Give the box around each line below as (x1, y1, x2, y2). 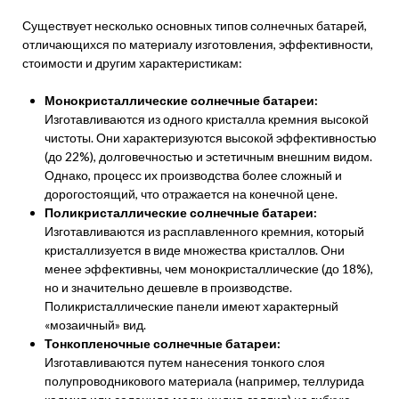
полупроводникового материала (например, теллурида (45, 373, 364, 388)
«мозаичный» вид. (45, 317, 146, 332)
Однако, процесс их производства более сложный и (45, 167, 342, 183)
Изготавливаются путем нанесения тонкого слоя (45, 354, 325, 370)
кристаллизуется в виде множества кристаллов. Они (45, 242, 345, 257)
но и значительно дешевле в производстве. (45, 280, 292, 295)
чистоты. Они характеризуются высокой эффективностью (45, 130, 377, 145)
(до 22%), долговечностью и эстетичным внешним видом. (45, 149, 372, 164)
